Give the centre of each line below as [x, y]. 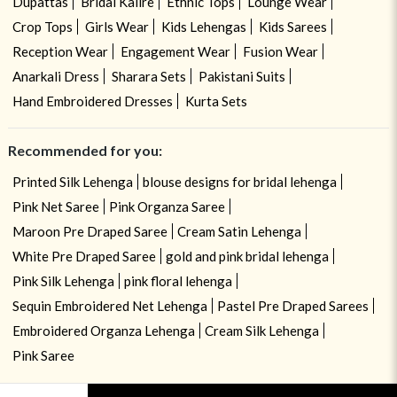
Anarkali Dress [55, 76]
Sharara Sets [148, 76]
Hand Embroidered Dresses [92, 101]
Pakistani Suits [241, 76]
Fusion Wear [280, 51]
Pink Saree [43, 355]
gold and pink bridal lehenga [247, 256]
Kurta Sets [216, 101]
